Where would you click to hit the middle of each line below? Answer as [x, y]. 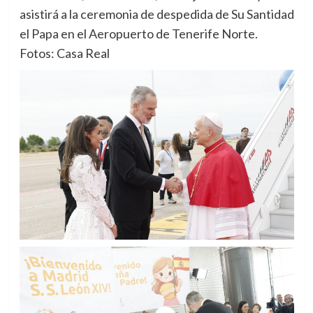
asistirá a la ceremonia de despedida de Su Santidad [156, 14]
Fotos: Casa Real [64, 53]
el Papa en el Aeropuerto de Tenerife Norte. [138, 33]
